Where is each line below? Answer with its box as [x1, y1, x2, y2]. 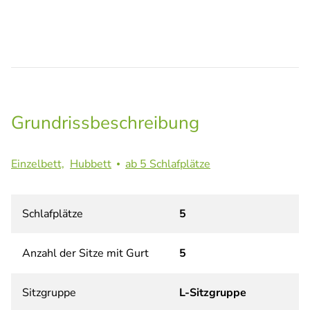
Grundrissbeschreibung [11, 111, 199, 136]
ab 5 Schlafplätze [125, 156, 210, 172]
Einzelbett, [11, 156, 64, 172]
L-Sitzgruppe [179, 285, 246, 301]
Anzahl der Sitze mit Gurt [22, 246, 149, 262]
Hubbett [70, 156, 111, 172]
